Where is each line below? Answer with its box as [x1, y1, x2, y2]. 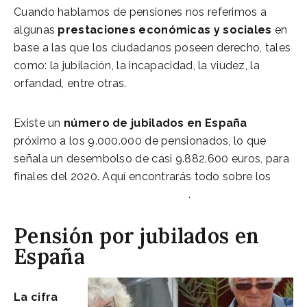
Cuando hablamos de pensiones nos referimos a [14, 5, 267, 19]
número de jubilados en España [64, 116, 247, 130]
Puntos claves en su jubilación [14, 187, 188, 201]
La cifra [14, 290, 58, 304]
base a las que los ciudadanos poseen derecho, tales [14, 40, 291, 54]
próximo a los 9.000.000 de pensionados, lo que [14, 134, 267, 147]
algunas [14, 23, 58, 36]
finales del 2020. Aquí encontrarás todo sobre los [14, 169, 271, 183]
